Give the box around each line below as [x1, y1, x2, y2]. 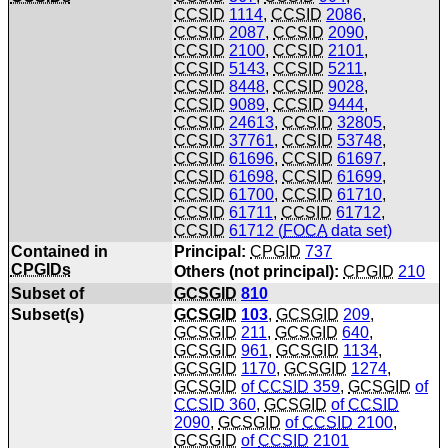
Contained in [10, 243, 108, 261]
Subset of [10, 284, 84, 302]
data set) [327, 222, 393, 240]
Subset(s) [10, 305, 84, 323]
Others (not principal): [174, 263, 340, 281]
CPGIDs [10, 261, 71, 279]
